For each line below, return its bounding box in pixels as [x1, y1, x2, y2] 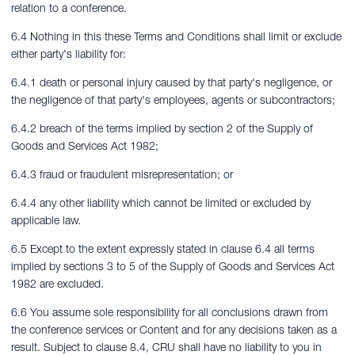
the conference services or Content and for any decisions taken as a [11, 323, 337, 337]
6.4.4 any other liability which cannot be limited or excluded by [11, 196, 311, 210]
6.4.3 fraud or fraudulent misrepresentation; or [11, 167, 233, 181]
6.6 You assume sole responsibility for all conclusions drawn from [11, 305, 328, 319]
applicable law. [11, 213, 81, 227]
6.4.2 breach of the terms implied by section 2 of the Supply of [11, 121, 313, 136]
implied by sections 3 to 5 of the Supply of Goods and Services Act [11, 259, 334, 273]
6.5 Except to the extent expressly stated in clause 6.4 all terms [11, 242, 315, 256]
